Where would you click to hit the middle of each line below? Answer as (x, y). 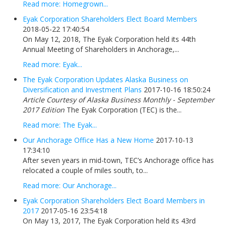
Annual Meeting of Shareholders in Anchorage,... (101, 49)
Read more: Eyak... (52, 65)
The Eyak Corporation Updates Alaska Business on (105, 80)
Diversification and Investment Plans (82, 90)
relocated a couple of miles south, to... (85, 171)
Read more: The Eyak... (60, 125)
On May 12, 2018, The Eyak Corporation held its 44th (109, 39)
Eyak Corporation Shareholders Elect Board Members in (114, 201)
